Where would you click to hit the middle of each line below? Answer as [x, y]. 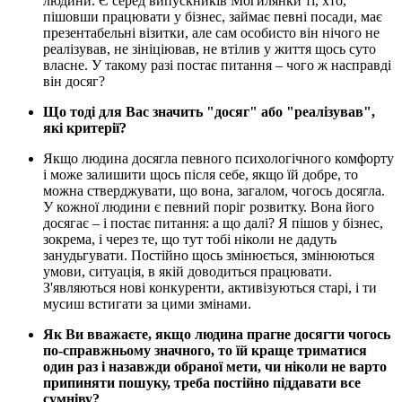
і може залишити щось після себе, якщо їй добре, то [201, 175]
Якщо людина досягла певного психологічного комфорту [218, 159]
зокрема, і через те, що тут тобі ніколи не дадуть [190, 240]
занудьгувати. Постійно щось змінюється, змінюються [209, 256]
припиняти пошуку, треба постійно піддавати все [202, 383]
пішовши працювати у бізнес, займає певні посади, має [213, 17]
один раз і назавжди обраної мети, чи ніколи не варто [215, 367]
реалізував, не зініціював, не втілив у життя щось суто [210, 49]
